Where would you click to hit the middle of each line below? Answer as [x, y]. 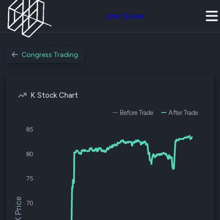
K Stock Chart [54, 95]
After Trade [183, 113]
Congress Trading [50, 55]
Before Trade [137, 113]
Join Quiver [125, 16]
